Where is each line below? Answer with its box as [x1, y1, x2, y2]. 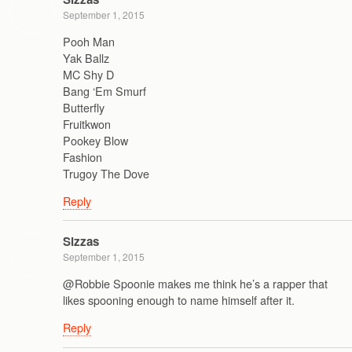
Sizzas [63, 233, 99, 251]
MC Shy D [63, 65, 114, 82]
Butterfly [63, 98, 104, 115]
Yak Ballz [63, 49, 109, 66]
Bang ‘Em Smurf [63, 82, 146, 99]
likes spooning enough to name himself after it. [63, 291, 295, 308]
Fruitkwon [63, 115, 111, 132]
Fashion [63, 148, 102, 165]
